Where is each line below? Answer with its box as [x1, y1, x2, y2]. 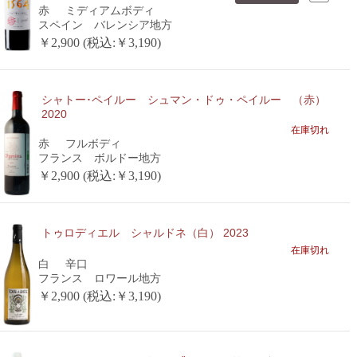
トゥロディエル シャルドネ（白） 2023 [41, 226, 249, 239]
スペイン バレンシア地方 [37, 18, 172, 31]
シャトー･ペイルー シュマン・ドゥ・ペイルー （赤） [41, 92, 326, 106]
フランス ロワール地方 [37, 271, 161, 284]
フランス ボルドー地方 [37, 151, 161, 164]
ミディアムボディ [65, 3, 155, 17]
